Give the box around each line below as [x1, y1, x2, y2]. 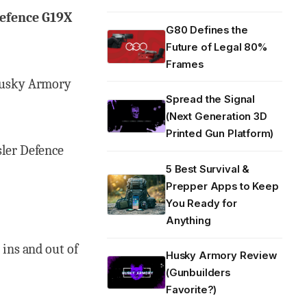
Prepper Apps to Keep [166, 180, 279, 193]
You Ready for [166, 197, 237, 210]
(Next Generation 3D [166, 110, 267, 123]
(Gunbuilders [166, 267, 230, 280]
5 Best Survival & [166, 162, 250, 175]
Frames [166, 58, 204, 71]
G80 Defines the [166, 23, 248, 36]
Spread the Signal [166, 93, 256, 106]
